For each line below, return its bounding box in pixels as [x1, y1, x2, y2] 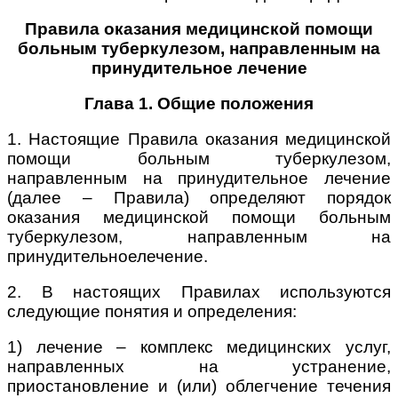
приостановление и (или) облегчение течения [7, 376, 391, 395]
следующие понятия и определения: [7, 301, 297, 321]
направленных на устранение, [7, 356, 391, 376]
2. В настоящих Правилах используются [7, 282, 391, 301]
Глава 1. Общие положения [84, 93, 314, 113]
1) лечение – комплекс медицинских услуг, [7, 337, 391, 356]
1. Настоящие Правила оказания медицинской [7, 129, 391, 148]
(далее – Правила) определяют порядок [7, 187, 391, 207]
